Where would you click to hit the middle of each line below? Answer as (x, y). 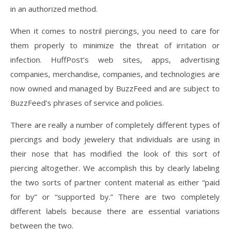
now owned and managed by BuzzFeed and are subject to (115, 89)
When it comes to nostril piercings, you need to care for (115, 31)
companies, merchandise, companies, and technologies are (115, 74)
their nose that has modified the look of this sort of (115, 154)
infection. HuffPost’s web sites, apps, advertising (115, 60)
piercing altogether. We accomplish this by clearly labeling (115, 168)
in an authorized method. (54, 9)
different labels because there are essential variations (115, 211)
